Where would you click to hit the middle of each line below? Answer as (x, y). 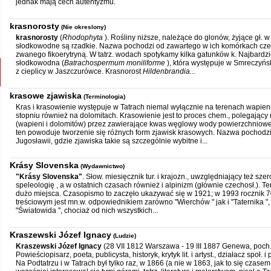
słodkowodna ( (40, 63)
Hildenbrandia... (169, 71)
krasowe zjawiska (46, 96)
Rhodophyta (83, 38)
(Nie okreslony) (83, 27)
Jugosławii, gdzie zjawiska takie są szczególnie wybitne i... (112, 141)
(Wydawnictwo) (103, 166)
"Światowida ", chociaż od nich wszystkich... (87, 211)
